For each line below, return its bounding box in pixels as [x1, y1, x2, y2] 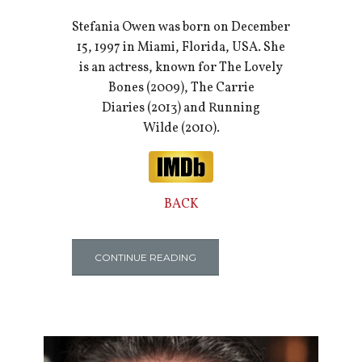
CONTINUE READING [94, 250, 196, 263]
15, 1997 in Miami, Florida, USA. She [77, 39, 285, 57]
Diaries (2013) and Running [102, 99, 260, 118]
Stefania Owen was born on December [72, 19, 290, 37]
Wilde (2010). [142, 120, 220, 138]
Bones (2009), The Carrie [107, 79, 255, 98]
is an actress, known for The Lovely [79, 59, 283, 78]
